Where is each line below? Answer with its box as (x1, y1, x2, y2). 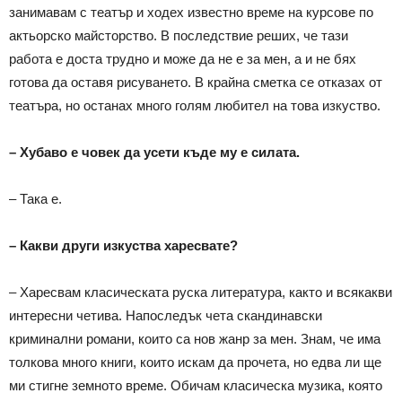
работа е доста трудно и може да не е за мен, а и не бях (9, 50, 356, 66)
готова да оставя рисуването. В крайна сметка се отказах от (9, 74, 382, 90)
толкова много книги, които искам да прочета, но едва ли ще (9, 354, 381, 370)
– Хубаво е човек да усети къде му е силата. (9, 144, 300, 160)
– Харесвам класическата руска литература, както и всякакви (9, 284, 392, 300)
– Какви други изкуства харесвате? (9, 237, 238, 253)
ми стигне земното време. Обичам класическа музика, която (9, 377, 382, 393)
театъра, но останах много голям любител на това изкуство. (9, 97, 380, 113)
